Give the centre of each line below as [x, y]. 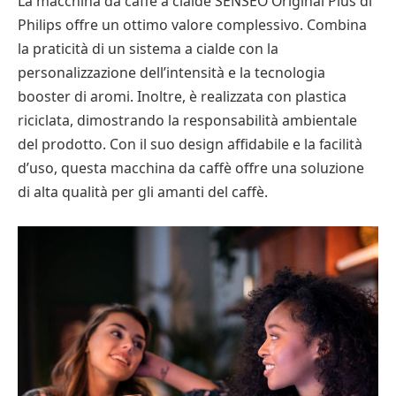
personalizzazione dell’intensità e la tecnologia [171, 73]
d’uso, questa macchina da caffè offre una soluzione [191, 168]
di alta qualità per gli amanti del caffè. [143, 192]
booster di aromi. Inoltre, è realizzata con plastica [182, 97]
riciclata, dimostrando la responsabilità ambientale [187, 121]
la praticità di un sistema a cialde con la [148, 49]
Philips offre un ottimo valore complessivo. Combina [192, 25]
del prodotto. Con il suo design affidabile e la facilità [190, 145]
